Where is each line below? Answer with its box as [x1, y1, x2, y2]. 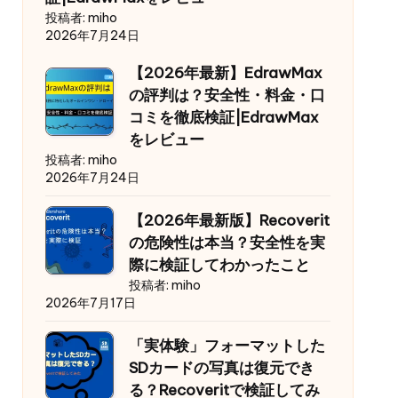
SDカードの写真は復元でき [128, 358, 314, 378]
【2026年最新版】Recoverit [128, 211, 330, 231]
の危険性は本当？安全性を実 [128, 233, 325, 253]
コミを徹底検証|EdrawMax [128, 107, 319, 128]
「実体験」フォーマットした [128, 336, 325, 356]
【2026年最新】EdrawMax [128, 63, 322, 84]
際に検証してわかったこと [128, 255, 310, 275]
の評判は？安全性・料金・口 [128, 85, 325, 106]
